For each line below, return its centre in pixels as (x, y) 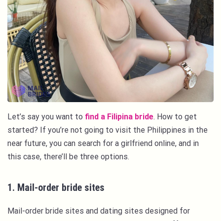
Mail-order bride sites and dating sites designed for (99, 211)
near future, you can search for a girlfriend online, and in (103, 144)
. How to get (175, 117)
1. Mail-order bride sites (56, 188)
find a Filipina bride (119, 117)
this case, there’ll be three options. (69, 157)
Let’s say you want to (46, 117)
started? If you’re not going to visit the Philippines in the (108, 130)
